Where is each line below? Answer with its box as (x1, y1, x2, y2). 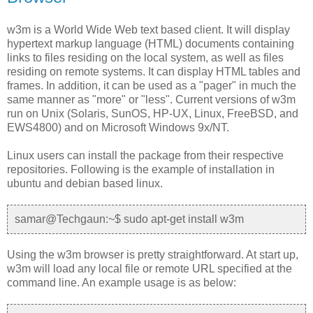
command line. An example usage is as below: (7, 277, 236, 289)
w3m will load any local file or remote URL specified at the (7, 263, 292, 275)
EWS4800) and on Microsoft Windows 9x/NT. (7, 122, 229, 134)
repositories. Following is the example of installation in (7, 163, 275, 176)
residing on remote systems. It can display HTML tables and (7, 66, 300, 78)
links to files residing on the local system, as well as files (7, 52, 284, 64)
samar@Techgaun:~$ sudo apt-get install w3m (15, 213, 244, 226)
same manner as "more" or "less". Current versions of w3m (7, 94, 296, 106)
